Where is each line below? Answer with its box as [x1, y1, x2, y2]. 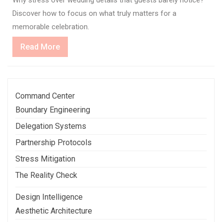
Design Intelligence [15, 192, 83, 202]
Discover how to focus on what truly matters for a [12, 8, 176, 18]
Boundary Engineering [15, 105, 90, 114]
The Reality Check [15, 170, 77, 180]
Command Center [15, 91, 75, 101]
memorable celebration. [12, 22, 89, 31]
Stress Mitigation [15, 154, 75, 164]
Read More [20, 42, 60, 52]
